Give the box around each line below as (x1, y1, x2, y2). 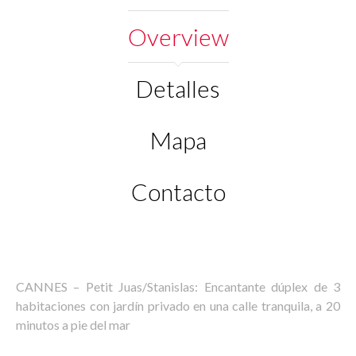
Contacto (130, 177, 226, 206)
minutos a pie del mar (16, 317, 130, 332)
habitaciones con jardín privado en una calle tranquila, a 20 (16, 298, 340, 313)
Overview (127, 22, 229, 51)
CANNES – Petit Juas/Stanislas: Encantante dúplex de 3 (16, 279, 340, 294)
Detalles (136, 74, 220, 103)
